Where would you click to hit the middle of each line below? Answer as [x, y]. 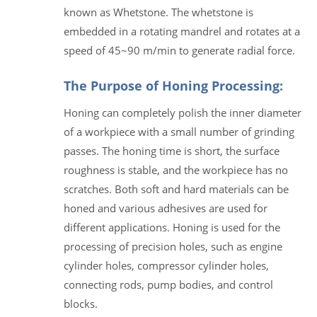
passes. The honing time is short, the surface [172, 150]
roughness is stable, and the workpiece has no [176, 169]
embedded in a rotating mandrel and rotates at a [182, 31]
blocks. [81, 303]
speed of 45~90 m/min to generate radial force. [179, 50]
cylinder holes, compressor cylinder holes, [166, 265]
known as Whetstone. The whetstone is [158, 12]
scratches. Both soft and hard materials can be [176, 189]
